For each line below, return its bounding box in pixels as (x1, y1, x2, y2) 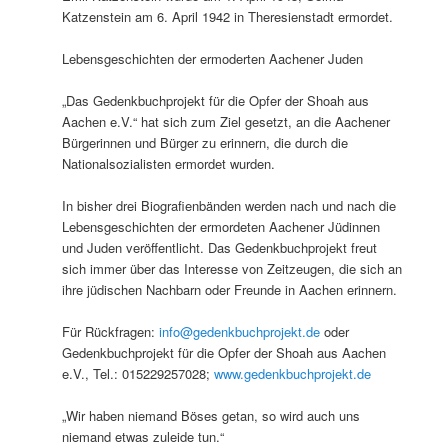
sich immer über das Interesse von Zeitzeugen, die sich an (62, 259, 403, 278)
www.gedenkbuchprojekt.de (214, 364, 372, 384)
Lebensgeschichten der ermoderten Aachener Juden (62, 48, 364, 68)
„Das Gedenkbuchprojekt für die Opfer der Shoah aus (62, 90, 370, 110)
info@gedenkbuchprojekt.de (159, 322, 321, 342)
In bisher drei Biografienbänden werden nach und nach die (62, 196, 397, 215)
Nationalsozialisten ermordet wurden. (62, 153, 276, 173)
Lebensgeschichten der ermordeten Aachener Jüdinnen (62, 217, 381, 236)
